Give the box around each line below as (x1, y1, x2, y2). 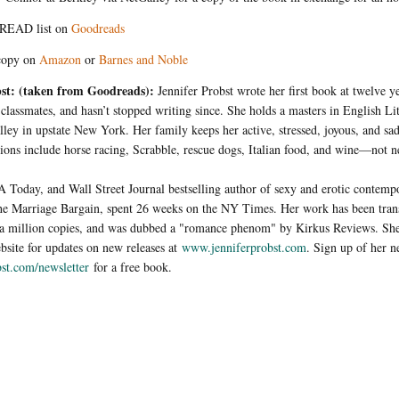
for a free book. (89, 258, 172, 276)
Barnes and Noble (99, 50, 188, 68)
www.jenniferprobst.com (182, 239, 306, 256)
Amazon (39, 50, 81, 68)
